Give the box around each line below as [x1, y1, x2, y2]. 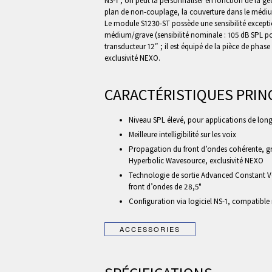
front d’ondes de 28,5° [129, 182, 201, 192]
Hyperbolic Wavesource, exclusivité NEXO [129, 155, 263, 166]
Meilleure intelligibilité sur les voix [129, 129, 236, 140]
